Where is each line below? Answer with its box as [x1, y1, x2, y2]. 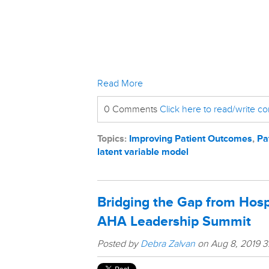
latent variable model [97, 145, 189, 158]
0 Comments [104, 103, 160, 115]
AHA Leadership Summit [97, 213, 251, 230]
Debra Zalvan [141, 237, 195, 250]
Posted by [97, 237, 141, 250]
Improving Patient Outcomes [129, 132, 252, 145]
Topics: [97, 132, 129, 145]
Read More [97, 77, 143, 89]
